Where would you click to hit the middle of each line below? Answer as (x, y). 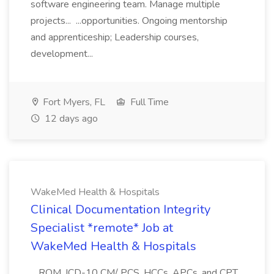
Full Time (148, 102)
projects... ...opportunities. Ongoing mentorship (129, 21)
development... (63, 54)
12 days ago (70, 119)
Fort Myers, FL (73, 102)
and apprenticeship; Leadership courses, (115, 37)
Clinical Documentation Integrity (120, 209)
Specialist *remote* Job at (102, 228)
